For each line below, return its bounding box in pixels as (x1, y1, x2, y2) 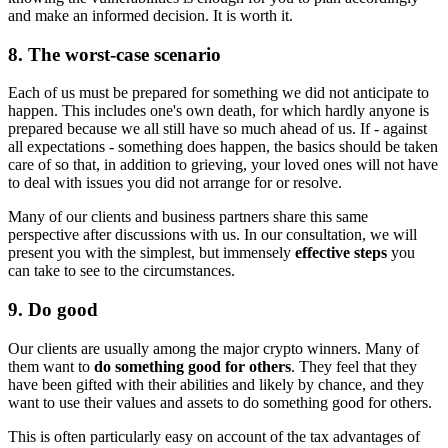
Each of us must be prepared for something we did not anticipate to (8, 84, 429, 102)
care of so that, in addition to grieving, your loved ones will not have (8, 156, 438, 174)
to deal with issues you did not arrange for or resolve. (8, 174, 342, 192)
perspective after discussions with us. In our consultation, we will (8, 226, 417, 244)
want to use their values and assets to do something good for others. (8, 393, 432, 411)
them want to (8, 357, 94, 375)
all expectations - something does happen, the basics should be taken (8, 138, 438, 156)
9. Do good (8, 299, 98, 321)
